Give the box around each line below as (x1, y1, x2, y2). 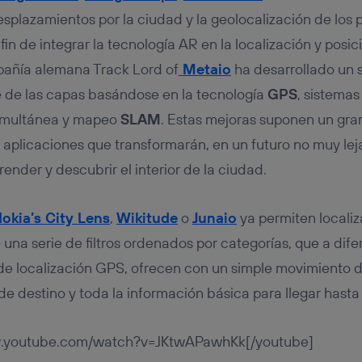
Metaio (182, 60, 231, 79)
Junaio (192, 208, 237, 228)
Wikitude (116, 208, 178, 228)
